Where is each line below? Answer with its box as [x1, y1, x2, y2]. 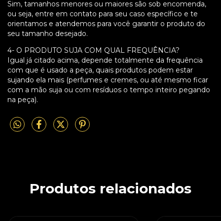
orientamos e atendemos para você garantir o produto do [7, 19, 205, 29]
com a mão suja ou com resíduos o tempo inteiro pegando [7, 85, 210, 95]
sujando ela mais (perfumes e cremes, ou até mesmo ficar [7, 75, 208, 85]
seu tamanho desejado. [7, 29, 90, 38]
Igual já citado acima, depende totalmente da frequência [7, 56, 203, 65]
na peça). [7, 95, 38, 105]
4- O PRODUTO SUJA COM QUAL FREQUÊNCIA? [7, 46, 180, 55]
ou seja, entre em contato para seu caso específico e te [7, 9, 198, 19]
